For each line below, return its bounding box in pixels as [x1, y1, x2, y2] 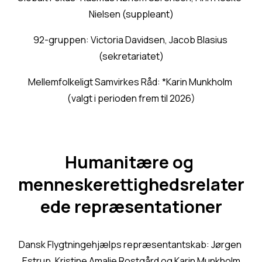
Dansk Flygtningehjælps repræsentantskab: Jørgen [19, 238, 242, 251]
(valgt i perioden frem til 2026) [67, 92, 195, 105]
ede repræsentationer [40, 195, 222, 219]
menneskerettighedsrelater [18, 173, 244, 196]
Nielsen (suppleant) [88, 8, 174, 21]
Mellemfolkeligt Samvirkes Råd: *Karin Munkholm [28, 75, 232, 89]
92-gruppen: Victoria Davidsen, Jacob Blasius [33, 33, 227, 47]
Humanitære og [65, 150, 194, 174]
